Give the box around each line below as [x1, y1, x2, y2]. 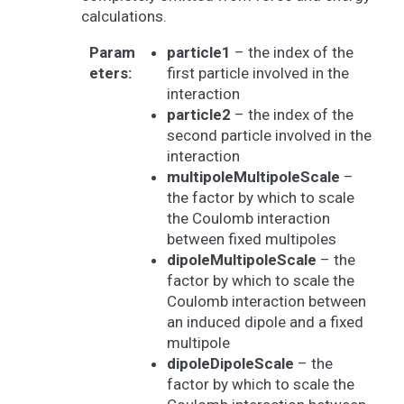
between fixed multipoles [167, 230, 336, 248]
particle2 [167, 106, 231, 124]
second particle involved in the [167, 126, 372, 144]
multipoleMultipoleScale [167, 168, 340, 186]
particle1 [167, 43, 231, 61]
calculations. [81, 7, 167, 25]
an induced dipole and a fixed [167, 313, 363, 331]
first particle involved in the [167, 64, 349, 82]
